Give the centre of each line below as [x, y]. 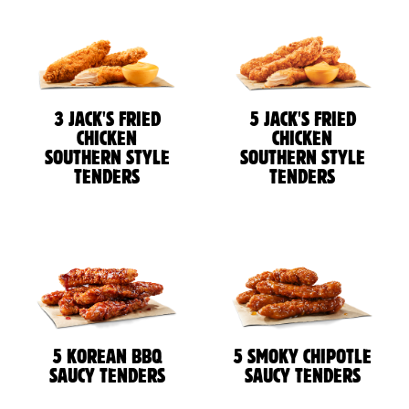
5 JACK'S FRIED [302, 121]
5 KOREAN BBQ [107, 357]
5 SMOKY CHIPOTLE [302, 357]
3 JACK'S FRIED [107, 121]
